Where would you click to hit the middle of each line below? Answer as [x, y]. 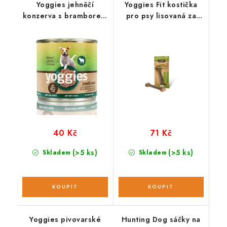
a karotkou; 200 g [87, 27]
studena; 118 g [161, 27]
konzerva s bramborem [65, 16]
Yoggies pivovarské [65, 219]
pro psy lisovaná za [161, 16]
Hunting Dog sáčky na [161, 219]
